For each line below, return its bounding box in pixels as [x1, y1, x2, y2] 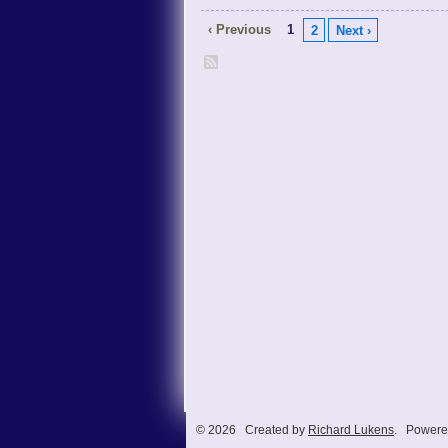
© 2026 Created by [196, 423, 308, 438]
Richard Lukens [308, 423, 394, 438]
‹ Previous [207, 21, 271, 37]
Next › [335, 22, 371, 38]
